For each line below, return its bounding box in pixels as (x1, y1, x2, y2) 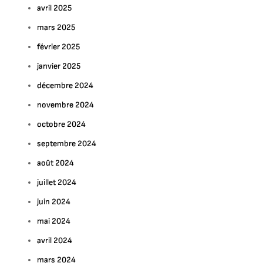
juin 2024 (37, 197, 71, 207)
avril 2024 (37, 235, 73, 245)
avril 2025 (37, 3, 72, 13)
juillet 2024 (37, 177, 77, 187)
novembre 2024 (37, 100, 95, 110)
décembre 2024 (37, 80, 94, 90)
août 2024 (37, 158, 75, 168)
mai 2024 (37, 216, 71, 226)
